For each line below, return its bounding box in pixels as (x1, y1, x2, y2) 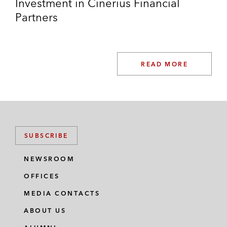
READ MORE (141, 60, 188, 68)
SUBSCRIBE (24, 132, 68, 139)
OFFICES (24, 172, 60, 180)
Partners (15, 10, 58, 24)
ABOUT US (24, 207, 66, 214)
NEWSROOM (24, 155, 74, 163)
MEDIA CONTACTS (24, 190, 100, 197)
